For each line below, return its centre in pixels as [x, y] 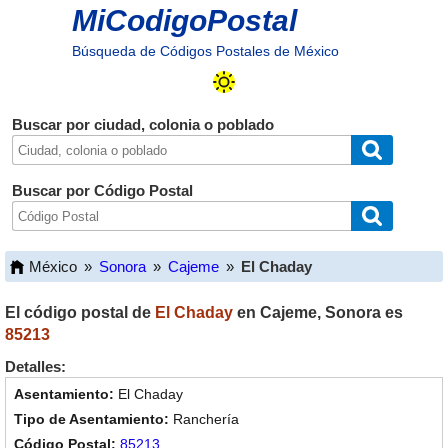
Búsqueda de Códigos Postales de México [205, 51]
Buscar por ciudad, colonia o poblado [142, 124]
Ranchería [206, 419]
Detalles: [35, 366]
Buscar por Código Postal [102, 190]
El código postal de [80, 312]
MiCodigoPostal [184, 20]
